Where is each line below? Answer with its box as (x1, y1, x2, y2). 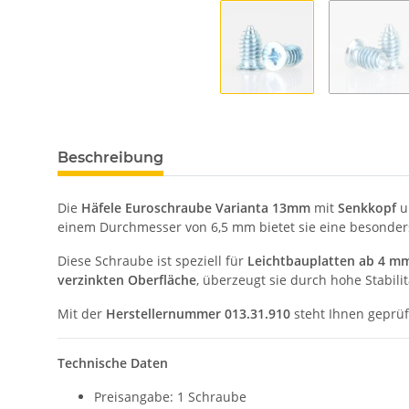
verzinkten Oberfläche (58, 271, 196, 289)
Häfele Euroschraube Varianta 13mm (81, 199, 310, 217)
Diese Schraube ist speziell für (58, 252, 247, 270)
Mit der (58, 305, 106, 323)
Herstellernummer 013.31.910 (106, 305, 290, 323)
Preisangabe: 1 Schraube (94, 388, 246, 406)
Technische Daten (58, 354, 168, 372)
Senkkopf (338, 199, 396, 217)
